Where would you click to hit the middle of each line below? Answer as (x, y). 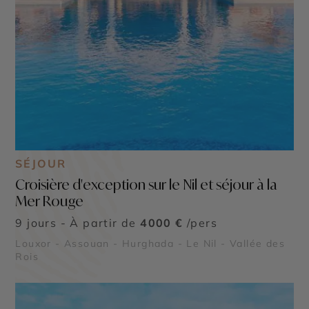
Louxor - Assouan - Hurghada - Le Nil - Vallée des (150, 243)
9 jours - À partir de (78, 223)
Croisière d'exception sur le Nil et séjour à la (147, 185)
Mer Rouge (50, 201)
